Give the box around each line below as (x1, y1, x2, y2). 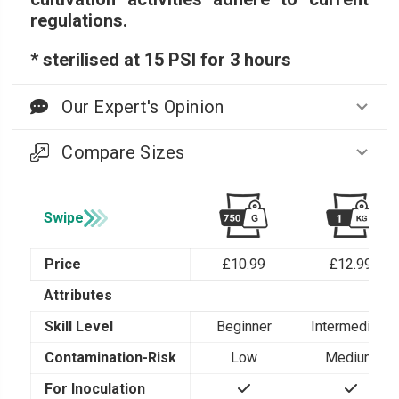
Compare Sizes (61, 142, 185, 164)
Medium (325, 349, 377, 367)
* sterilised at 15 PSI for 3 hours (30, 49, 292, 71)
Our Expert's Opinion (61, 96, 224, 118)
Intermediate (311, 318, 391, 336)
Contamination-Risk (45, 349, 177, 367)
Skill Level (45, 318, 114, 336)
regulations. (30, 10, 128, 32)
